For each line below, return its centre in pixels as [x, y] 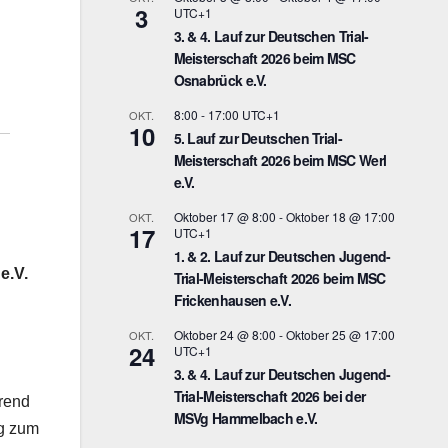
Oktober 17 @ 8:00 [224, 216]
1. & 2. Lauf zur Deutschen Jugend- [282, 256]
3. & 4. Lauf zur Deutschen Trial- [271, 36]
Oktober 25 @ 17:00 [340, 334]
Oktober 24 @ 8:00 [224, 334]
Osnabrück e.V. [220, 80]
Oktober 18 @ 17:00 [340, 216]
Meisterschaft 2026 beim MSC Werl [280, 160]
